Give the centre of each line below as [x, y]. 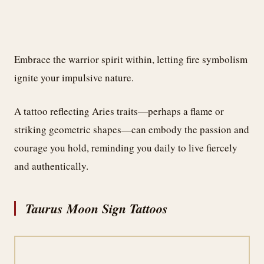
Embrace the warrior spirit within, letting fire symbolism [131, 60]
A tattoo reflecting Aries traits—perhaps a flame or [119, 111]
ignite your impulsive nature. [74, 78]
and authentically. [51, 166]
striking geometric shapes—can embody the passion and [132, 129]
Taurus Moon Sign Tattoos [97, 208]
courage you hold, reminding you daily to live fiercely [126, 147]
